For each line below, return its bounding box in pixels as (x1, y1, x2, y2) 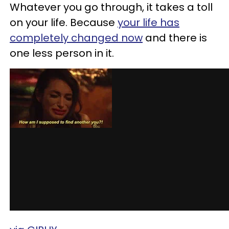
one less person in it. (10, 46, 114, 60)
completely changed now (10, 31, 143, 45)
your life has (118, 15, 179, 30)
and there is (143, 31, 207, 45)
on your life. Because (10, 15, 118, 30)
